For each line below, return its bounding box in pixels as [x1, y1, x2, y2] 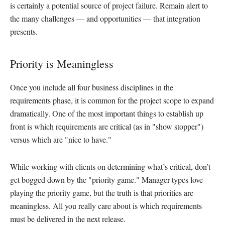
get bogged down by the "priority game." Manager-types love [10, 174, 203, 185]
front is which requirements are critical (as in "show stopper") [10, 121, 203, 132]
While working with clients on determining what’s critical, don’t [10, 161, 210, 172]
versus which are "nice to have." [10, 134, 111, 145]
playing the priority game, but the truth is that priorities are [10, 187, 193, 198]
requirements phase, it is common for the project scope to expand [10, 95, 214, 106]
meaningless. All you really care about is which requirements [10, 200, 202, 211]
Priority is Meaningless [10, 56, 114, 71]
